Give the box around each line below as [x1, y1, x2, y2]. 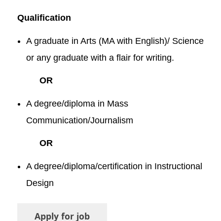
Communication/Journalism [26, 115, 133, 125]
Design [26, 178, 54, 188]
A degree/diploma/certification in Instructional [26, 161, 202, 171]
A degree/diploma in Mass [26, 99, 128, 109]
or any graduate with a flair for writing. [26, 53, 174, 63]
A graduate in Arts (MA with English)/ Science [26, 36, 204, 46]
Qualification [17, 13, 71, 23]
